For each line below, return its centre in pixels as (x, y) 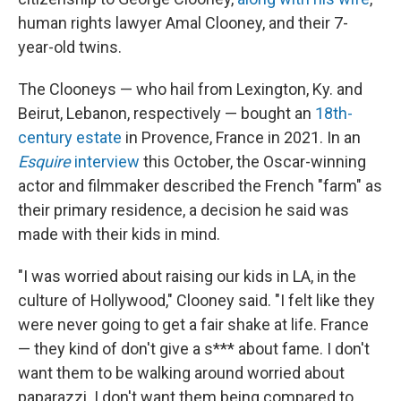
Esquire (46, 162)
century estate (70, 137)
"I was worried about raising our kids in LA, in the (187, 276)
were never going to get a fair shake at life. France (193, 324)
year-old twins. (70, 47)
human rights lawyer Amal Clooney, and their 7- (183, 23)
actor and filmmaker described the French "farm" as (200, 186)
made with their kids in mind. (119, 234)
